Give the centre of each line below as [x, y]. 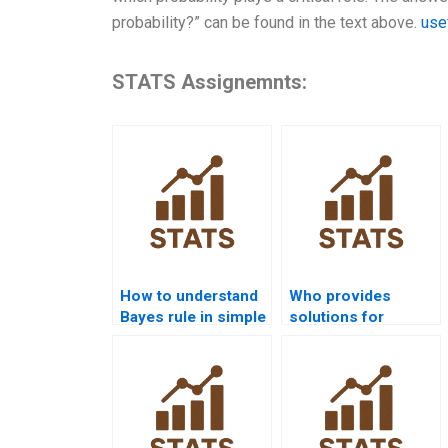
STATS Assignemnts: [209, 82]
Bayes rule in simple [193, 317]
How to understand [189, 296]
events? [318, 359]
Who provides [340, 296]
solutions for [336, 317]
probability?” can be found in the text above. [266, 23]
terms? [145, 338]
